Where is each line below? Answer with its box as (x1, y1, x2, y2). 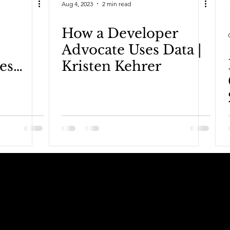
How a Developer (62, 25, 178, 42)
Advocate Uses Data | (62, 42, 202, 59)
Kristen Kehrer (62, 58, 161, 75)
